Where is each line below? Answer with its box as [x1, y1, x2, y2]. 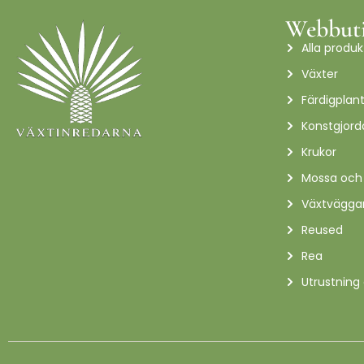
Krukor [301, 143, 336, 160]
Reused [301, 221, 343, 238]
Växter [301, 65, 338, 82]
